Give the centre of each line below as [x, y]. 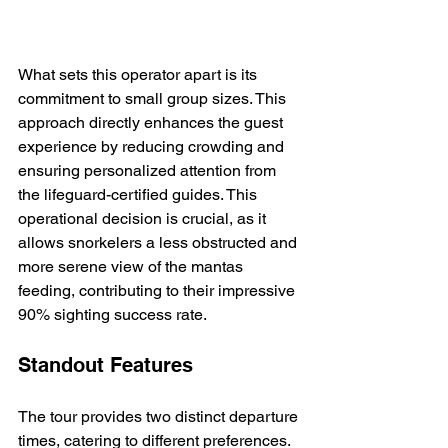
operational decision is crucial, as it [144, 219]
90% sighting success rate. [112, 315]
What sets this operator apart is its [139, 75]
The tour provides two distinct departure [160, 417]
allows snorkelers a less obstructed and [159, 243]
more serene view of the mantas [132, 267]
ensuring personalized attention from [149, 171]
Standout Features [105, 365]
